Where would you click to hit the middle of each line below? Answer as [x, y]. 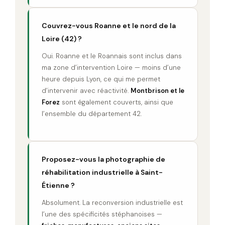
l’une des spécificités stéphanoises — [102, 214]
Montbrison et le [157, 90]
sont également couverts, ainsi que [117, 102]
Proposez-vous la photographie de [103, 159]
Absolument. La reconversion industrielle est [112, 202]
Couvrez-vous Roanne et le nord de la [109, 25]
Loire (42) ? [62, 38]
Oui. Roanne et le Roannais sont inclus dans [112, 56]
